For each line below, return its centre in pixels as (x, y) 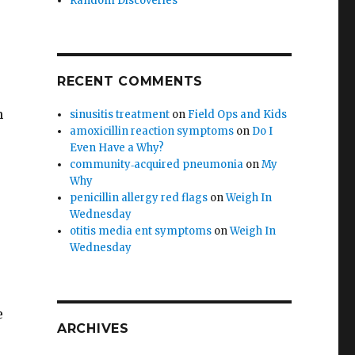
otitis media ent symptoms (141, 231)
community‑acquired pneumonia (157, 165)
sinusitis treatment (120, 115)
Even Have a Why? (117, 148)
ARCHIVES (93, 329)
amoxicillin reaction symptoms (152, 132)
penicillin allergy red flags (139, 198)
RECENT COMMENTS (130, 82)
